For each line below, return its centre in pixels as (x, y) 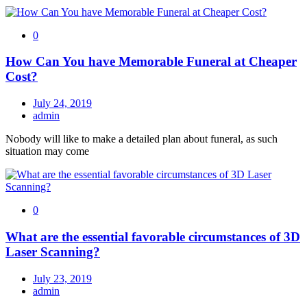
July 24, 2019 (62, 103)
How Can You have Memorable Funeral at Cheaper (151, 62)
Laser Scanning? (53, 251)
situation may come (47, 151)
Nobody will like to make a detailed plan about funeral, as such (142, 139)
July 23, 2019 (62, 278)
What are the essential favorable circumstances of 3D (153, 236)
